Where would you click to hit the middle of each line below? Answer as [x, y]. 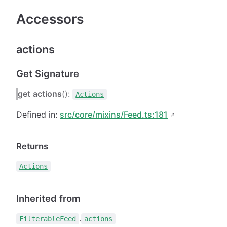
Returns [32, 146]
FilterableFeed [48, 219]
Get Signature [48, 73]
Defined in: [38, 114]
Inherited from [48, 198]
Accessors [50, 18]
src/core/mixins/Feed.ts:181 [114, 114]
